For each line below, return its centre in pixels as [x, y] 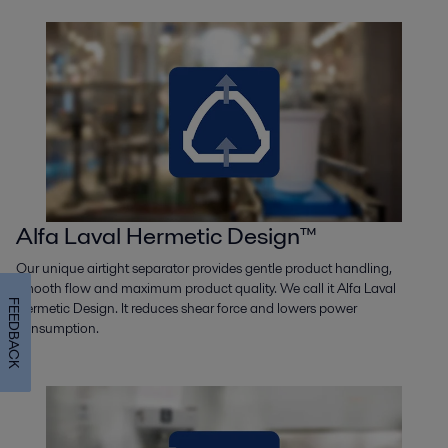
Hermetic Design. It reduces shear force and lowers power [186, 307]
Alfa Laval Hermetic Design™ [166, 235]
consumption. [57, 327]
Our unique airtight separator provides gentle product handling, [204, 267]
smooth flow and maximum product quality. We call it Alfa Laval [206, 287]
